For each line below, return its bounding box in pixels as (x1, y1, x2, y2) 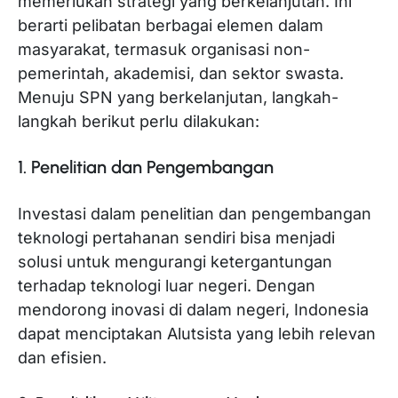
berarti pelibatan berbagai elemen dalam (18, 15, 323, 35)
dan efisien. (18, 347, 107, 367)
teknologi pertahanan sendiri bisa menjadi (18, 227, 335, 247)
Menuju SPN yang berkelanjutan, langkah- (18, 87, 338, 107)
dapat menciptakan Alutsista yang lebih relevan (18, 323, 376, 343)
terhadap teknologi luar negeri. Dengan (18, 275, 315, 295)
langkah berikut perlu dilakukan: (18, 111, 259, 131)
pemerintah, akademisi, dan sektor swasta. (18, 63, 344, 83)
